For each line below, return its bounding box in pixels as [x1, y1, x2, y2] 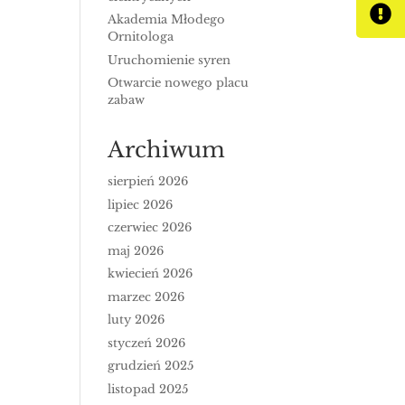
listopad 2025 [108, 381, 189, 397]
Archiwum [108, 137, 226, 163]
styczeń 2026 [108, 334, 186, 351]
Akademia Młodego [108, 12, 226, 27]
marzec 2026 [108, 288, 185, 305]
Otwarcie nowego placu [108, 75, 250, 90]
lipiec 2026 [108, 196, 174, 212]
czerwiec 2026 [108, 220, 193, 235]
